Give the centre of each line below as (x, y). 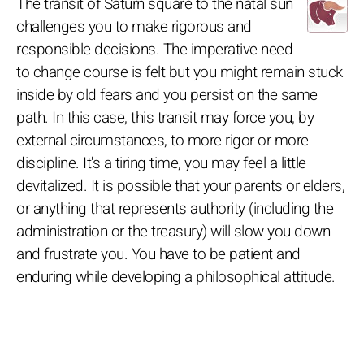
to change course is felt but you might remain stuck (180, 72)
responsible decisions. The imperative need (154, 49)
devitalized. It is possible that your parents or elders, (180, 186)
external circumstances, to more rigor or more (162, 140)
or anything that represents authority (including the (175, 208)
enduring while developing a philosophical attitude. (176, 277)
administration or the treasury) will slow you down (173, 231)
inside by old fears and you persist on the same (167, 95)
